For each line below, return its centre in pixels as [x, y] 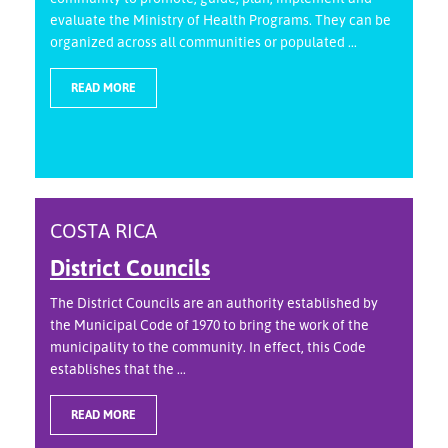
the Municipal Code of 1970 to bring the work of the [209, 325]
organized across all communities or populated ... [203, 42]
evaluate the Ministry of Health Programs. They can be [220, 20]
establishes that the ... [118, 369]
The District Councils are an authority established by [214, 303]
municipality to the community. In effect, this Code [208, 347]
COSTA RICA [103, 231]
